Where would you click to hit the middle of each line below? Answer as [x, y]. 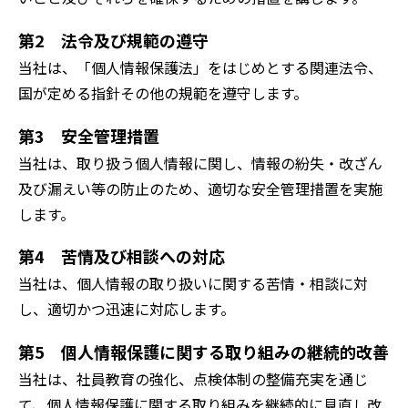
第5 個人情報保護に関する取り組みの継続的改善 [204, 352]
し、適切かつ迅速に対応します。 [127, 309]
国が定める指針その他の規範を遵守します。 [163, 92]
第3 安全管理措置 [89, 135]
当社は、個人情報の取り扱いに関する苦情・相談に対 [193, 284]
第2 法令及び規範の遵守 [113, 40]
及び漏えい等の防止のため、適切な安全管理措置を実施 [200, 188]
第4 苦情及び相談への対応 [122, 256]
